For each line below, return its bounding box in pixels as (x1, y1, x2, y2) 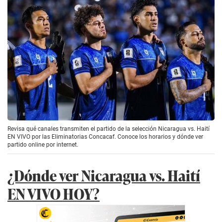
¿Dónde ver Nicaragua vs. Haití (7, 165, 200, 186)
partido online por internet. (7, 141, 78, 149)
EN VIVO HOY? (7, 183, 100, 205)
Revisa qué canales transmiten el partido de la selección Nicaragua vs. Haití (7, 125, 210, 133)
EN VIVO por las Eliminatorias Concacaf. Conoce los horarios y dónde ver (7, 133, 203, 141)
